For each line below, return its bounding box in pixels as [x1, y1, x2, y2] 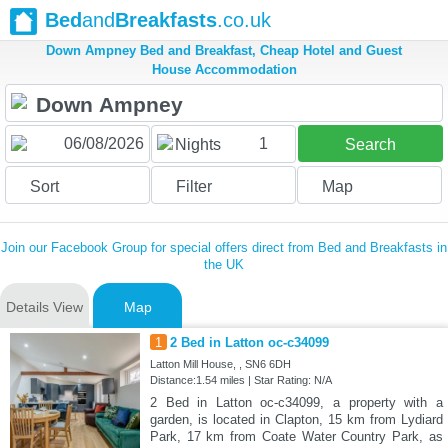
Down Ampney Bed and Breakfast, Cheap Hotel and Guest [46, 43, 402, 59]
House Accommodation [151, 62, 297, 78]
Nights [174, 136, 221, 154]
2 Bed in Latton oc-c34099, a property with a [149, 395, 443, 411]
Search [344, 136, 396, 154]
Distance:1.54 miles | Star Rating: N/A [149, 374, 332, 387]
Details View [6, 299, 83, 316]
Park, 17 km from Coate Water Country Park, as [149, 429, 443, 445]
